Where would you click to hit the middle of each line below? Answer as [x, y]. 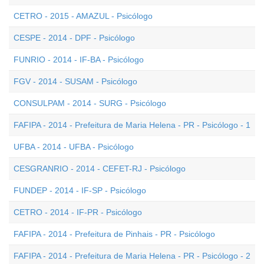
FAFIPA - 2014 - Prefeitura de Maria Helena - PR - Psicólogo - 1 [132, 125]
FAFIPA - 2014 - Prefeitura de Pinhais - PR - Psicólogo [114, 234]
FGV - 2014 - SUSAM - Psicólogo [75, 81]
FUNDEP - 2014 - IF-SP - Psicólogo [80, 190]
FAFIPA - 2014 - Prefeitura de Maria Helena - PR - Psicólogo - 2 [132, 256]
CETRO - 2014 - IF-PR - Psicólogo [78, 212]
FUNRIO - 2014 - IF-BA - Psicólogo [79, 60]
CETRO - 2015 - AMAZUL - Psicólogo [83, 16]
